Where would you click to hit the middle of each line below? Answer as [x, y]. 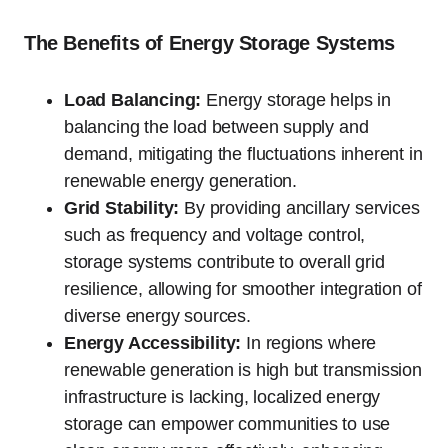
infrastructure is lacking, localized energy [222, 396]
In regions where [309, 342]
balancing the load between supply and [216, 126]
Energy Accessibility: [153, 342]
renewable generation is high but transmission [243, 369]
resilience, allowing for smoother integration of [243, 288]
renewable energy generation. [180, 180]
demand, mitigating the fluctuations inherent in [243, 153]
